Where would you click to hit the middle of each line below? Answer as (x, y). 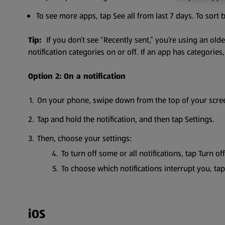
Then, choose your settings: (84, 138)
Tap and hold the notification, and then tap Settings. (126, 119)
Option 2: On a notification (77, 76)
